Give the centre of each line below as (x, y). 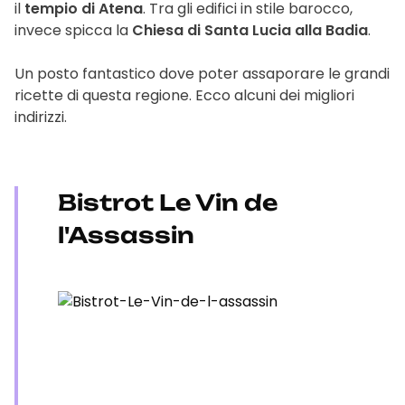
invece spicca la (73, 30)
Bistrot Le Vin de (168, 202)
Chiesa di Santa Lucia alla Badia (250, 30)
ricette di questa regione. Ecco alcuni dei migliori (184, 95)
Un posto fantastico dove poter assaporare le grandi (202, 74)
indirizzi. (41, 117)
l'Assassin (126, 235)
